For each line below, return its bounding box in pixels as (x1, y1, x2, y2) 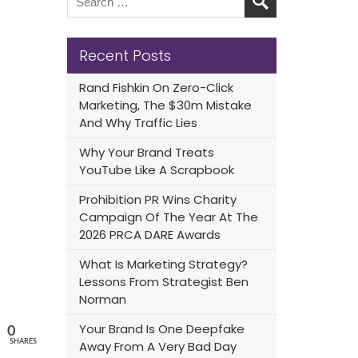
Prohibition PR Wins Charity (78, 191, 237, 208)
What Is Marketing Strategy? (78, 256, 248, 272)
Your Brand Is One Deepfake (78, 320, 245, 337)
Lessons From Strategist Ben (78, 273, 249, 290)
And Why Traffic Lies (78, 114, 197, 131)
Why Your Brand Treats (78, 144, 214, 161)
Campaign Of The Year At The (78, 209, 258, 225)
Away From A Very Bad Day (78, 338, 237, 355)
